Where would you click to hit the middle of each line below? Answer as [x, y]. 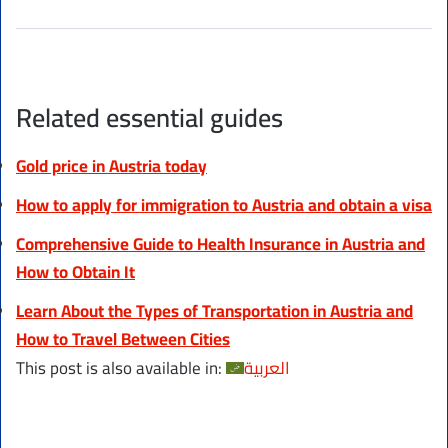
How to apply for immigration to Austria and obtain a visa [224, 205]
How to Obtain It [75, 272]
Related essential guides [149, 118]
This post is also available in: [121, 368]
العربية [267, 368]
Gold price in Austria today [111, 166]
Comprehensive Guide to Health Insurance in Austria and [220, 244]
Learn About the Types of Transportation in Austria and [214, 311]
